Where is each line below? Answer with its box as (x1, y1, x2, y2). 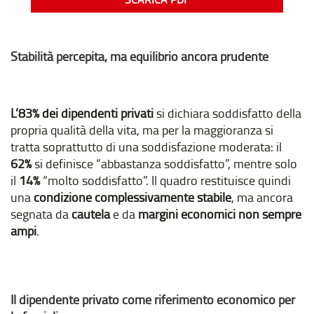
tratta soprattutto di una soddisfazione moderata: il (11, 137, 282, 156)
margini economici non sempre (138, 204, 301, 223)
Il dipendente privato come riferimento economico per (11, 289, 295, 308)
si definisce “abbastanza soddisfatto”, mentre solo (32, 153, 297, 172)
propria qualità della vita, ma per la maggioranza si (11, 120, 273, 139)
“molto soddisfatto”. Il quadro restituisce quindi (40, 170, 291, 189)
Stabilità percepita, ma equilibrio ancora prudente (11, 46, 268, 65)
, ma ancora (231, 187, 293, 206)
